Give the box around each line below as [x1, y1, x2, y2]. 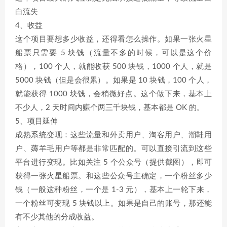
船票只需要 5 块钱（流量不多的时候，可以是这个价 [15, 49, 212, 57]
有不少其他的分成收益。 [15, 213, 99, 221]
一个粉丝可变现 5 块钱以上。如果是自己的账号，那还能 [15, 200, 212, 207]
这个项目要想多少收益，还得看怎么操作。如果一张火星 [15, 35, 212, 43]
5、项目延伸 [15, 118, 58, 125]
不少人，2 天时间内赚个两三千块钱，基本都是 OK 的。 [15, 104, 204, 111]
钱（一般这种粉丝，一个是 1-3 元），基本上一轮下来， [15, 186, 212, 194]
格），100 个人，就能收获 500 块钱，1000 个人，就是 [15, 63, 212, 70]
